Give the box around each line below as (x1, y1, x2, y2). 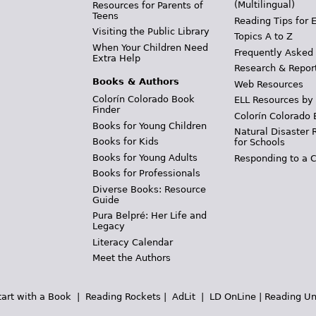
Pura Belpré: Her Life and (92, 210, 207, 221)
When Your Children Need (92, 42, 208, 53)
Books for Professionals (92, 168, 200, 179)
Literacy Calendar (92, 236, 173, 248)
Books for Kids (92, 136, 159, 147)
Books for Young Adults (92, 152, 197, 163)
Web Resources (234, 78, 304, 90)
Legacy (92, 221, 125, 232)
